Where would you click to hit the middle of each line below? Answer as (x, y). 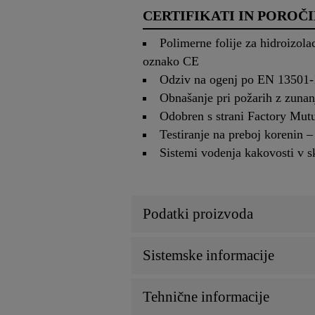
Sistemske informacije (208, 255)
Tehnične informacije (206, 296)
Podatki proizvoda (198, 213)
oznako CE (171, 61)
